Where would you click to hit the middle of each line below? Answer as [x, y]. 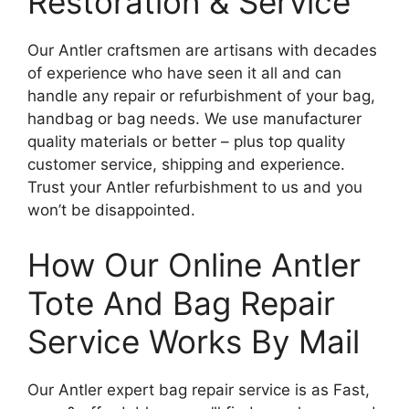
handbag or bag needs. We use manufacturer [194, 119]
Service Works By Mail [194, 341]
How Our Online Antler [194, 264]
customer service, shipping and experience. [186, 164]
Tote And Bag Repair [181, 303]
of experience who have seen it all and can [184, 73]
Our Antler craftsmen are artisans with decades [202, 50]
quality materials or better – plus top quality [186, 142]
